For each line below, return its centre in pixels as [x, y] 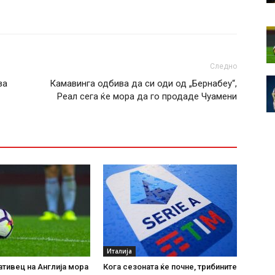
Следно [223, 66]
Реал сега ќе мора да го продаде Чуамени [147, 96]
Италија [119, 251]
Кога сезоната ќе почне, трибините [170, 267]
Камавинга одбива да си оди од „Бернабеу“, [143, 83]
